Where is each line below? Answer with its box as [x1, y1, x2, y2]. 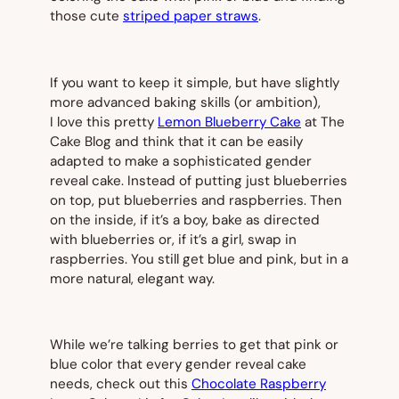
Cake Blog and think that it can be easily [50, 132, 303, 151]
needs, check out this [50, 375, 191, 394]
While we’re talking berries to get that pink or [50, 336, 338, 354]
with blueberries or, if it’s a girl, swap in [50, 230, 297, 248]
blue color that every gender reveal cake [50, 355, 306, 374]
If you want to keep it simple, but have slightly [50, 73, 339, 92]
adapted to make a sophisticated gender [50, 151, 312, 170]
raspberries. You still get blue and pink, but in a [50, 249, 348, 268]
